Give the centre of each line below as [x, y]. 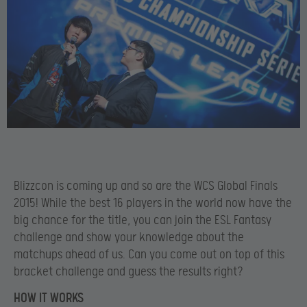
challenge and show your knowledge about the [129, 238]
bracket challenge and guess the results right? [128, 272]
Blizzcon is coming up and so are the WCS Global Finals [146, 186]
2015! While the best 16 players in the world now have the [153, 204]
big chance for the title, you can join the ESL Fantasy [143, 221]
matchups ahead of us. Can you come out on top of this [149, 255]
